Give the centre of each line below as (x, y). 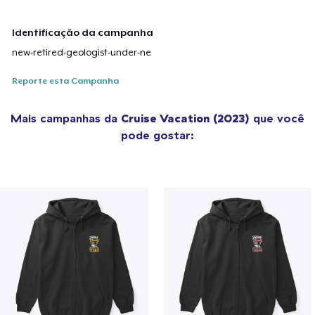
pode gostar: (157, 135)
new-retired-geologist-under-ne (82, 53)
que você (277, 118)
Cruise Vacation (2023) (185, 118)
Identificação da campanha (83, 33)
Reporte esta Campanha (66, 81)
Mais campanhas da (66, 118)
